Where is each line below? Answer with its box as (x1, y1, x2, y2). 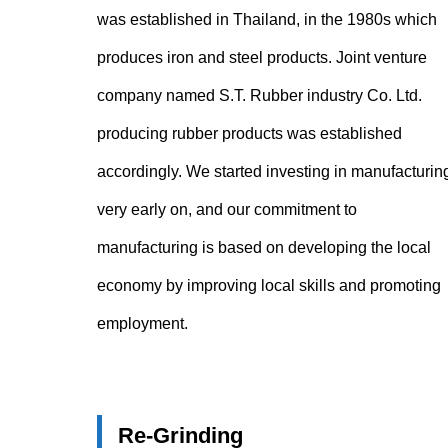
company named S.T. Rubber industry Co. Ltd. (97, 87, 422, 104)
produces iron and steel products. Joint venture (97, 49, 427, 66)
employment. (97, 315, 188, 332)
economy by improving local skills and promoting (97, 277, 441, 294)
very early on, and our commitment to (97, 201, 357, 218)
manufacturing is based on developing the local (97, 239, 431, 256)
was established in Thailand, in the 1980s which (97, 11, 437, 28)
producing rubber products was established (97, 125, 402, 142)
